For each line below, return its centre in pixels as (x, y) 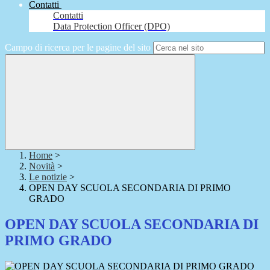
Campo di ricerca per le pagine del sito (78, 48)
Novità (42, 166)
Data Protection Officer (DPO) (111, 27)
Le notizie (48, 177)
